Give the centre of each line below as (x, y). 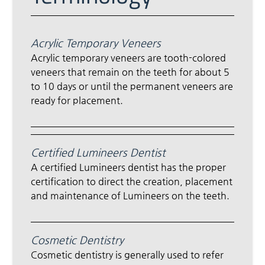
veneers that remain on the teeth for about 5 (130, 72)
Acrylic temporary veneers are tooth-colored (129, 58)
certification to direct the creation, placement (132, 182)
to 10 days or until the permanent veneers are (132, 86)
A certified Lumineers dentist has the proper (129, 167)
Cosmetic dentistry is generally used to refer (127, 255)
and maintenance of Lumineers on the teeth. (130, 196)
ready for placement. (77, 101)
